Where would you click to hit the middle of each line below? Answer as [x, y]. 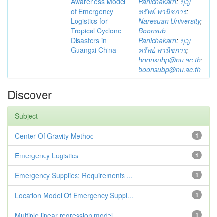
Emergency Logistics [47, 155]
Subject [26, 116]
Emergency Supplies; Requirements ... [74, 175]
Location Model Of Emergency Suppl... [74, 195]
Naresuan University [169, 21]
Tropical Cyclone [96, 31]
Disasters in [89, 40]
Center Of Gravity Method [54, 136]
